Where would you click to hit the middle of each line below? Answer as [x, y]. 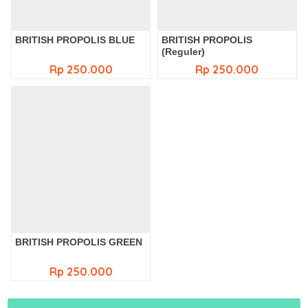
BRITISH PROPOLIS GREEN [79, 242]
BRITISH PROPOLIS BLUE [75, 40]
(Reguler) [183, 52]
